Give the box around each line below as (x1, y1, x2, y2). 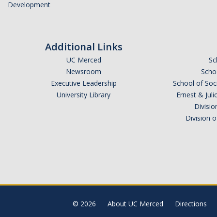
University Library (57, 90, 110, 100)
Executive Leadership (50, 78, 117, 88)
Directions (174, 199, 207, 209)
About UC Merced (107, 199, 163, 209)
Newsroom (66, 67, 101, 77)
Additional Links (45, 40, 123, 54)
